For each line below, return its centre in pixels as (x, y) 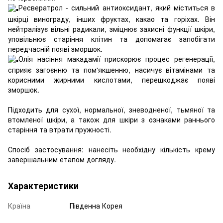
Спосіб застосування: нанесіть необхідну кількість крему (111, 149)
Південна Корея (96, 205)
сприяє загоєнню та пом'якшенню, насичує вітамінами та (111, 69)
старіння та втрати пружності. (60, 129)
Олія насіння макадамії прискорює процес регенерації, (117, 58)
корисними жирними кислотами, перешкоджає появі (111, 79)
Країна (19, 205)
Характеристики (43, 185)
